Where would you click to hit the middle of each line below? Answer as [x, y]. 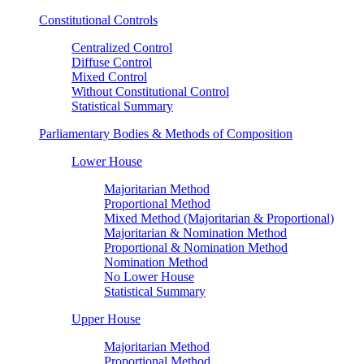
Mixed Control [109, 76]
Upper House [106, 318]
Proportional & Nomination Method [196, 247]
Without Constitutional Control [150, 91]
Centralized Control [122, 47]
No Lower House [149, 276]
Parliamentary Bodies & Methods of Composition [166, 133]
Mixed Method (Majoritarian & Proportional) [219, 218]
